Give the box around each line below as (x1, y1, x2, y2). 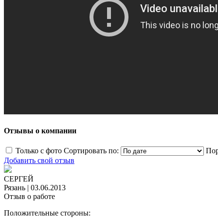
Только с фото (16, 146, 62, 155)
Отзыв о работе (4, 192, 55, 201)
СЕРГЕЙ (4, 175, 34, 183)
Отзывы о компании (4, 127, 76, 135)
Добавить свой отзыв (4, 156, 74, 165)
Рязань (4, 183, 25, 192)
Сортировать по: (64, 146, 119, 155)
